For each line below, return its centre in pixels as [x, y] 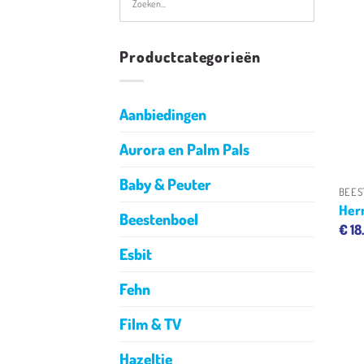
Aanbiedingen [163, 115]
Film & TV [150, 324]
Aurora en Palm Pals [184, 149]
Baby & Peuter [165, 184]
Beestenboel [159, 219]
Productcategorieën [191, 57]
